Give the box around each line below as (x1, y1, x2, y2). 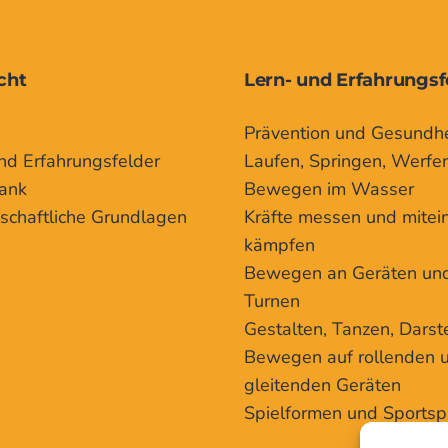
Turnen (244, 288, 300, 313)
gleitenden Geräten (244, 372, 401, 397)
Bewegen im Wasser (244, 176, 414, 201)
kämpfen (244, 232, 315, 257)
